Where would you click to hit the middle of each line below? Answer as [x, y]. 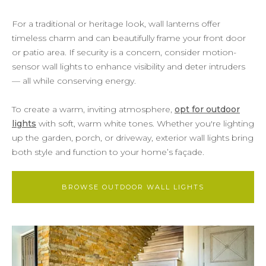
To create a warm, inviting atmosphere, [93, 109]
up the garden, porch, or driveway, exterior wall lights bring [133, 137]
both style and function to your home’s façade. [108, 152]
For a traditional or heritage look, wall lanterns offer [116, 23]
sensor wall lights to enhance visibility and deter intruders [129, 66]
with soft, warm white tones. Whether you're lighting [145, 123]
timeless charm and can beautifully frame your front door [129, 38]
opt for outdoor [207, 109]
